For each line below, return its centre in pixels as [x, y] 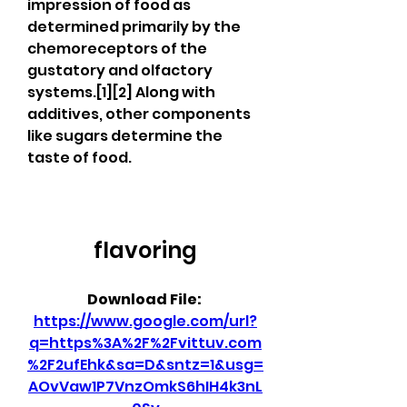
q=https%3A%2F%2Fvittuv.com [145, 343]
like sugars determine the [125, 136]
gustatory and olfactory [120, 70]
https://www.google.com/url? [145, 321]
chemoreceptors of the [117, 49]
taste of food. [79, 158]
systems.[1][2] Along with [121, 92]
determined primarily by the [134, 27]
